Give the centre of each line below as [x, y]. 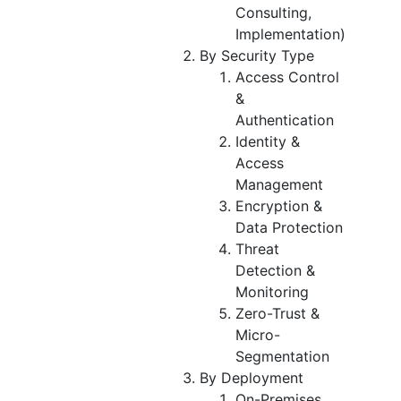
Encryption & [279, 205]
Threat [257, 248]
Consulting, [273, 12]
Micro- [258, 334]
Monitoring [272, 291]
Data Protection [289, 227]
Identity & [268, 141]
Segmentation [282, 356]
